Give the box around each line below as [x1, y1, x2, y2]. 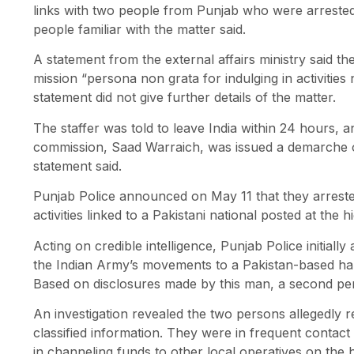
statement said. [33, 157, 122, 174]
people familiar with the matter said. [33, 21, 246, 38]
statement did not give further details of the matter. [33, 89, 336, 106]
